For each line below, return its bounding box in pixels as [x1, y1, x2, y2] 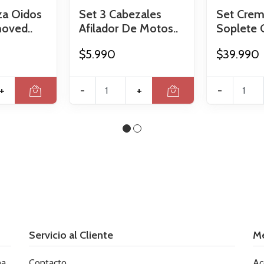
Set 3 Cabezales [78, 7, 161, 22]
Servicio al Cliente [29, 228, 113, 242]
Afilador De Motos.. [78, 21, 178, 36]
